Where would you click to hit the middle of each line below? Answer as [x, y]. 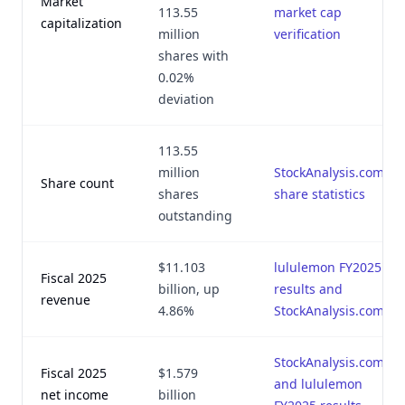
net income [75, 395]
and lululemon [318, 384]
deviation [186, 99]
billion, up [189, 289]
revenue [66, 300]
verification [307, 34]
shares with [193, 56]
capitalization [81, 23]
